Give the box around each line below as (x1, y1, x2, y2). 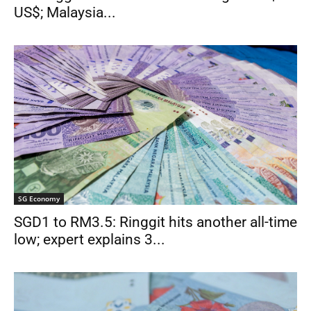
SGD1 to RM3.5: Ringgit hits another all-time (14, 214, 297, 231)
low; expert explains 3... (14, 231, 165, 249)
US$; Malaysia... (14, 4, 116, 22)
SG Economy (18, 194, 60, 204)
